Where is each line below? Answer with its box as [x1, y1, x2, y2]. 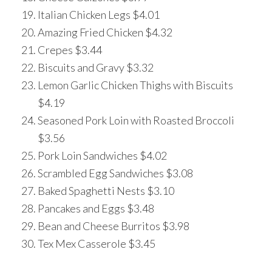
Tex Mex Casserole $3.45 [38, 237, 156, 251]
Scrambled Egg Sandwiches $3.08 [38, 166, 194, 180]
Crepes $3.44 [38, 43, 103, 57]
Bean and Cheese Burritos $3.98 [38, 219, 190, 233]
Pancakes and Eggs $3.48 [38, 202, 155, 216]
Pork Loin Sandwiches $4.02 [38, 149, 168, 163]
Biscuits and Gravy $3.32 [38, 61, 154, 75]
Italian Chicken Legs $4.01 [38, 8, 160, 22]
